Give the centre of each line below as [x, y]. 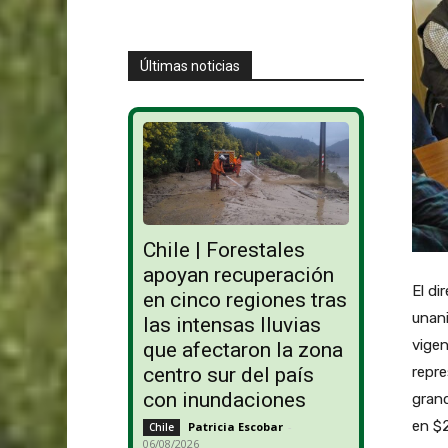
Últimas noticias [189, 65]
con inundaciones [224, 400]
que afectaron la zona [242, 350]
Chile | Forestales [223, 250]
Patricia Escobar [235, 427]
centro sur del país [228, 375]
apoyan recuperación [238, 275]
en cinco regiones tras [244, 300]
